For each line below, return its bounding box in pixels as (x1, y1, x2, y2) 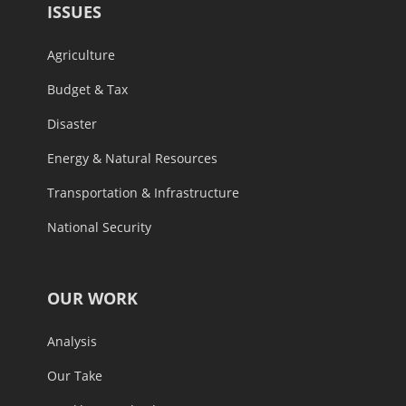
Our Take (47, 367, 102, 385)
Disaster (47, 115, 97, 133)
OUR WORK (47, 287, 138, 310)
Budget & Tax (47, 81, 128, 99)
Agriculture (47, 46, 115, 64)
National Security (47, 218, 151, 237)
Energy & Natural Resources (47, 150, 217, 168)
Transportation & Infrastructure (47, 184, 239, 202)
